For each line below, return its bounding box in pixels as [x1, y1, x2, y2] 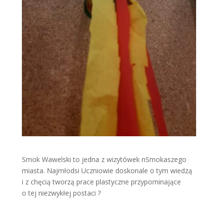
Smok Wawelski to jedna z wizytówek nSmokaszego [21, 154, 186, 164]
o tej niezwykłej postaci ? [21, 188, 101, 198]
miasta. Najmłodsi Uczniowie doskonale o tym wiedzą [21, 165, 192, 175]
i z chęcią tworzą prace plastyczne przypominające [21, 177, 181, 186]
